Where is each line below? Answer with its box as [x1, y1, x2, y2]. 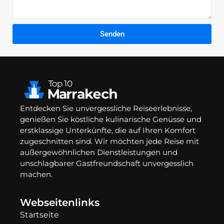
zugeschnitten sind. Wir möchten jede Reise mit [20, 136, 199, 146]
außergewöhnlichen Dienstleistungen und [20, 147, 177, 157]
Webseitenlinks [20, 196, 99, 208]
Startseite [20, 209, 59, 219]
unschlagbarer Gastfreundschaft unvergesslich [20, 158, 193, 168]
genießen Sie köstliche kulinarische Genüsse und [20, 114, 201, 124]
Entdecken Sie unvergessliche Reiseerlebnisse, [20, 103, 192, 113]
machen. [20, 169, 52, 179]
